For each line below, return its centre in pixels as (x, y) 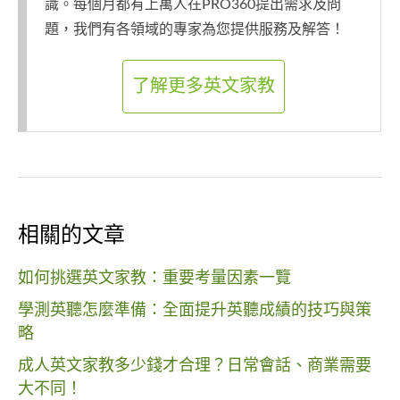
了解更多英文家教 (204, 86)
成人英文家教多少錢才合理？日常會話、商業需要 (195, 367)
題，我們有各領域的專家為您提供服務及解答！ (195, 30)
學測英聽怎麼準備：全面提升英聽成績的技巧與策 (195, 311)
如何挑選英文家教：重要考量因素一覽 (154, 279)
